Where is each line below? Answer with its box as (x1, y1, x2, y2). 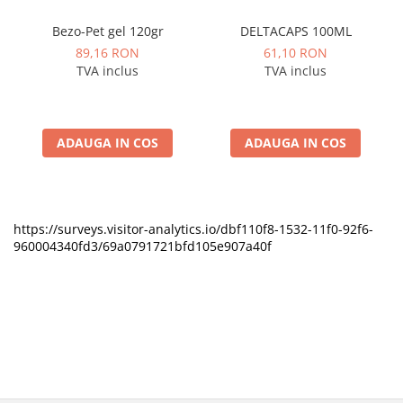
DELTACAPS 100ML (239, 22, 352, 40)
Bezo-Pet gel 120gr (51, 22, 164, 40)
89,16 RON (76, 44, 139, 61)
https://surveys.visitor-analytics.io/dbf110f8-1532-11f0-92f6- (13, 220, 373, 237)
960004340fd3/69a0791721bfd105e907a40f (13, 237, 272, 255)
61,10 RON (264, 44, 327, 61)
